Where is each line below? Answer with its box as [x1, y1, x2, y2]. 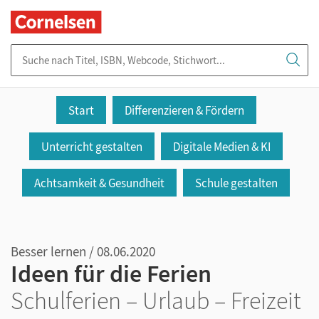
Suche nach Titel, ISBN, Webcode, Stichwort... [11, 44, 217, 58]
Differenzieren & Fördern [124, 102, 244, 118]
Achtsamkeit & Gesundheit [34, 174, 165, 191]
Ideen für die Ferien [11, 258, 211, 289]
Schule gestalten [195, 174, 278, 191]
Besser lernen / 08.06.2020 [11, 243, 155, 261]
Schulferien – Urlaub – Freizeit [11, 286, 301, 316]
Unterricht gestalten [41, 138, 143, 155]
